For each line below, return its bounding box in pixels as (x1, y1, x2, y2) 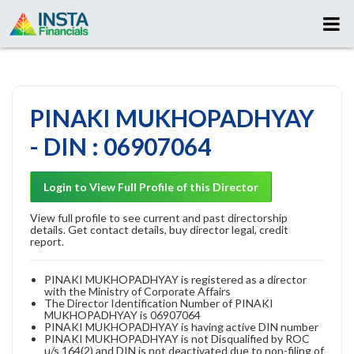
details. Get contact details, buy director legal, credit (30, 222, 288, 236)
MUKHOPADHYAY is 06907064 (44, 307, 201, 322)
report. (30, 234, 64, 248)
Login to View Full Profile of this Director (43, 179, 258, 194)
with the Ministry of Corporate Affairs (44, 284, 231, 298)
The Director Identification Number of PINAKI (44, 296, 273, 310)
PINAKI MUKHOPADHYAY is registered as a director (44, 272, 307, 286)
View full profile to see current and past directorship (30, 210, 288, 224)
